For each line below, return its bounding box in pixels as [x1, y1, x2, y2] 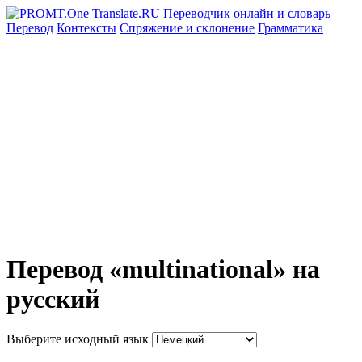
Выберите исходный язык [6, 331, 149, 346]
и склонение [186, 21, 255, 35]
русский [6, 284, 99, 314]
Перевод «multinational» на [6, 255, 320, 284]
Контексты [57, 21, 116, 35]
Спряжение [120, 21, 186, 35]
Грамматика [258, 21, 323, 35]
